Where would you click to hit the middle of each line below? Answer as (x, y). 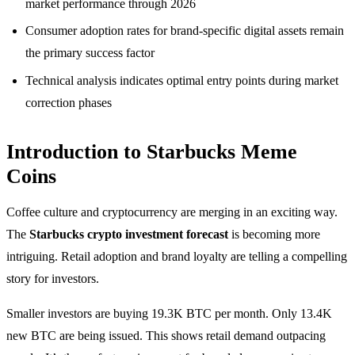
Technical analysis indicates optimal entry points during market (182, 80)
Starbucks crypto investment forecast (129, 234)
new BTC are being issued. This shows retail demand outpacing (166, 335)
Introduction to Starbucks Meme (152, 151)
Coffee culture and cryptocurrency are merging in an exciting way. (172, 212)
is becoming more (274, 234)
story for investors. (53, 278)
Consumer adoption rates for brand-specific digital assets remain (185, 31)
